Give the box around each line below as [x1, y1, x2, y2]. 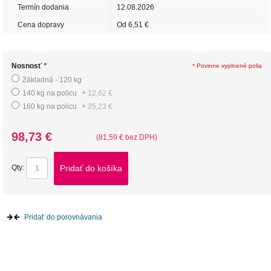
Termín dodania [18, 3, 70, 12]
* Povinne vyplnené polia [192, 62, 262, 70]
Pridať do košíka [60, 163, 123, 174]
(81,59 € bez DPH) [96, 133, 158, 142]
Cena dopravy [18, 21, 65, 30]
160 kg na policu [22, 102, 79, 111]
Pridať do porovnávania [24, 213, 103, 222]
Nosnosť [11, 62, 42, 71]
